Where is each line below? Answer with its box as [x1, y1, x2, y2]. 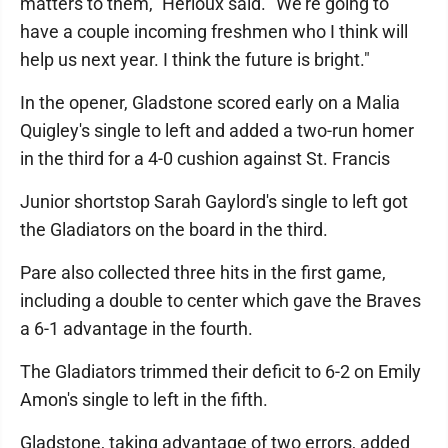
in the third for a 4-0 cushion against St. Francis [20, 148, 390, 169]
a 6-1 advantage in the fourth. [20, 318, 253, 339]
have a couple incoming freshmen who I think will [20, 21, 408, 42]
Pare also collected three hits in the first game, [20, 262, 386, 283]
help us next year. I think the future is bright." [20, 49, 370, 70]
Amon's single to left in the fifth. [20, 389, 268, 410]
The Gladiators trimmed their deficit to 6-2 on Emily [20, 361, 421, 382]
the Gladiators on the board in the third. [20, 219, 328, 240]
